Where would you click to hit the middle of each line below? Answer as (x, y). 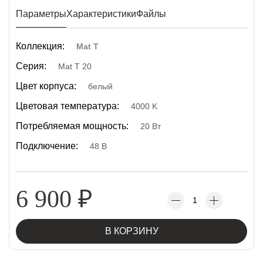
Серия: (31, 66)
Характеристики (101, 14)
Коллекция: (40, 46)
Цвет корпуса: (46, 86)
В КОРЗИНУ (131, 231)
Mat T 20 (75, 66)
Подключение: (47, 146)
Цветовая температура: (68, 106)
